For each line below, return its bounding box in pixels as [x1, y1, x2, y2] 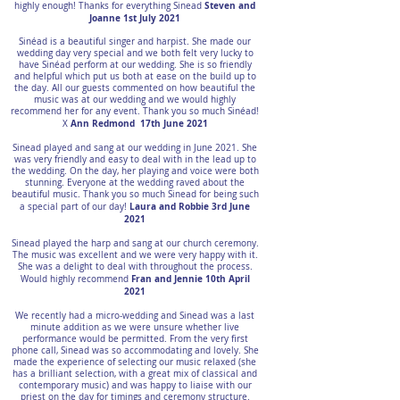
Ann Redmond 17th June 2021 [70, 117, 208, 129]
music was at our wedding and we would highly [34, 94, 236, 105]
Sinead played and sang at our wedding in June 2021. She [12, 142, 257, 154]
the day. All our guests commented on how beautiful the [14, 82, 255, 94]
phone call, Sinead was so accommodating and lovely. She [11, 345, 259, 356]
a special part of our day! [20, 201, 129, 212]
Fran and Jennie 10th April [130, 272, 250, 285]
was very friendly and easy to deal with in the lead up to [13, 154, 256, 165]
